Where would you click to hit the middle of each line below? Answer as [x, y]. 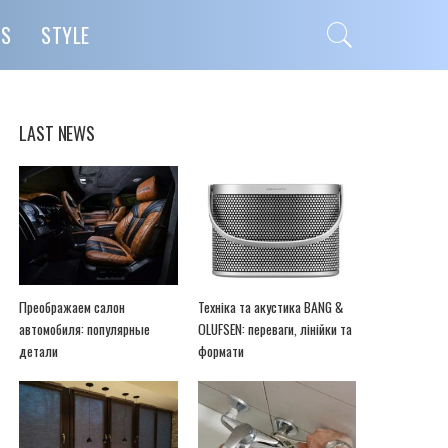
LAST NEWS [57, 133]
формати [220, 350]
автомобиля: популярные [85, 328]
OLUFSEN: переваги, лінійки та [274, 328]
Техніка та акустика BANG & [270, 306]
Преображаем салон [72, 306]
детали [39, 350]
